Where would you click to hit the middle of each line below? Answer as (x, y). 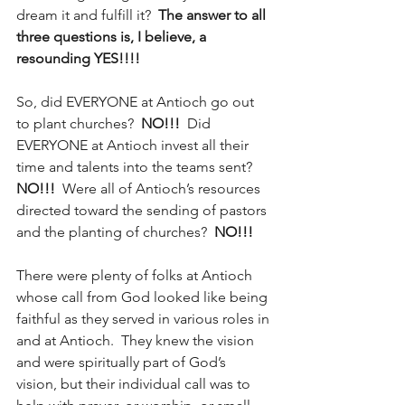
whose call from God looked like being (144, 297)
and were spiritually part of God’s (123, 362)
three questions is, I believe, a (113, 36)
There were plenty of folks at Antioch (136, 275)
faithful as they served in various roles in (145, 318)
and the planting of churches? (115, 231)
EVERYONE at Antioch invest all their (134, 145)
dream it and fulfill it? (87, 14)
